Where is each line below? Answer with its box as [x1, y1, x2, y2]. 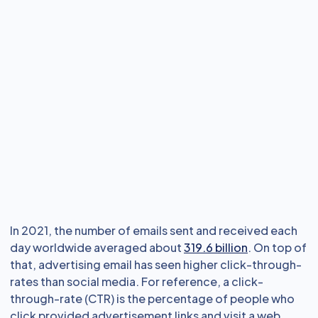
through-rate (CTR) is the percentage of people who [10, 291, 295, 306]
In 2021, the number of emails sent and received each [10, 223, 297, 238]
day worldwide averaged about [10, 240, 184, 255]
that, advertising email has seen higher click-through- [10, 257, 302, 272]
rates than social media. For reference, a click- [10, 274, 263, 289]
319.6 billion [184, 240, 248, 255]
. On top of [248, 240, 307, 255]
